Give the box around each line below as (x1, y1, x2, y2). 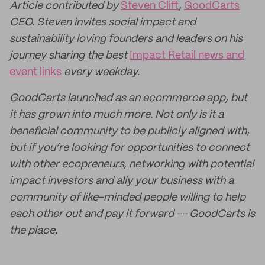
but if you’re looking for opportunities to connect (9, 143, 250, 153)
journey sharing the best (9, 50, 130, 61)
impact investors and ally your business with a (9, 176, 234, 186)
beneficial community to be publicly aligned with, (9, 126, 250, 137)
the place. (9, 225, 57, 236)
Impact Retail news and (130, 50, 244, 61)
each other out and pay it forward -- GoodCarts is (9, 209, 255, 219)
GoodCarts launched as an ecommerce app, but (9, 93, 247, 104)
